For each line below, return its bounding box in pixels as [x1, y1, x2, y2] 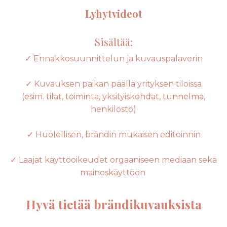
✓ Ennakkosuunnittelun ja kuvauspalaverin [24, 54, 203, 64]
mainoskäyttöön [80, 168, 147, 178]
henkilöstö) [91, 104, 136, 115]
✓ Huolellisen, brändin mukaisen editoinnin [26, 130, 201, 140]
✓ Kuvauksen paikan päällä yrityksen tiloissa [25, 79, 202, 89]
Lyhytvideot [85, 7, 142, 21]
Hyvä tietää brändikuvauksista [25, 196, 202, 213]
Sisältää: [94, 35, 133, 49]
